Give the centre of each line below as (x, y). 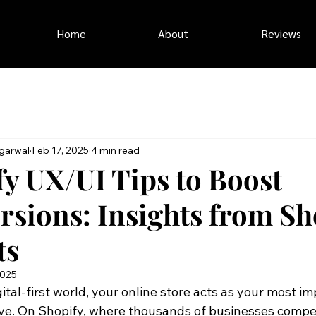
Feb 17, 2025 (61, 150)
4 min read (116, 150)
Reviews (281, 34)
